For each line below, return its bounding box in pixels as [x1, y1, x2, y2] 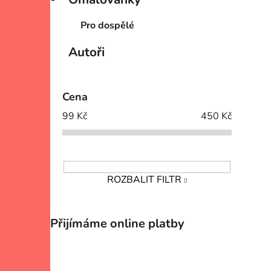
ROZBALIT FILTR [106, 172, 181, 186]
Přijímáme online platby [50, 215, 184, 232]
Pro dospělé [80, 19, 134, 33]
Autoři [68, 44, 105, 61]
